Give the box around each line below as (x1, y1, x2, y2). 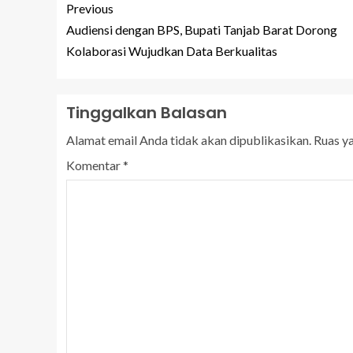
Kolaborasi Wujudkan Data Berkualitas (66, 43, 277, 59)
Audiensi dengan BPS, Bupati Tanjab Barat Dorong (66, 22, 337, 38)
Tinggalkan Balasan (66, 102, 227, 124)
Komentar (66, 158, 123, 173)
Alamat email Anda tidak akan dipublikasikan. (66, 132, 311, 148)
